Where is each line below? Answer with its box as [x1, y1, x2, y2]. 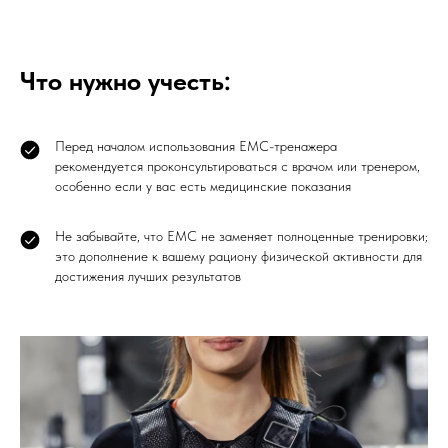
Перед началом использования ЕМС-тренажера [55, 138, 337, 155]
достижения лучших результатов [55, 268, 241, 285]
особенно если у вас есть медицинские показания [55, 178, 351, 195]
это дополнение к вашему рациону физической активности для [55, 248, 422, 265]
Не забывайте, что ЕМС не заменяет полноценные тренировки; [55, 228, 428, 245]
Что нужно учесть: [20, 65, 231, 97]
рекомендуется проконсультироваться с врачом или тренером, [55, 158, 420, 175]
